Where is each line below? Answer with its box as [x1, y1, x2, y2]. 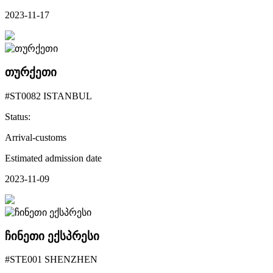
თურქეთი [5, 66, 57, 79]
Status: [5, 111, 30, 122]
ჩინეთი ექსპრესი [5, 229, 99, 243]
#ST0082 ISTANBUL [5, 90, 92, 101]
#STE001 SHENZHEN [5, 254, 97, 265]
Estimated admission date [5, 152, 102, 163]
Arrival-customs [5, 132, 66, 143]
